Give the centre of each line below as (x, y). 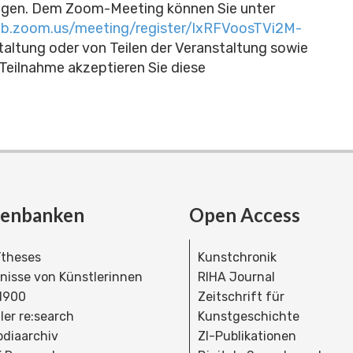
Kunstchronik (237, 258)
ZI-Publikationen (247, 336)
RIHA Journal (236, 277)
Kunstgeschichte (249, 317)
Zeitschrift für (241, 297)
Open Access (245, 215)
